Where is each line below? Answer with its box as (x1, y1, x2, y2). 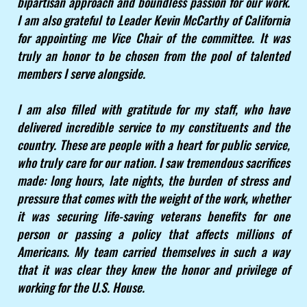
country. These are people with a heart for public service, (17, 136, 290, 154)
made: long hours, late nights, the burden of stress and (17, 171, 290, 190)
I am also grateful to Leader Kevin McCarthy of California (17, 11, 290, 29)
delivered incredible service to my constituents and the (17, 118, 290, 136)
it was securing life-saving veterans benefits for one (17, 207, 290, 225)
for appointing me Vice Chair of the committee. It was (17, 29, 290, 47)
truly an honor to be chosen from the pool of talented (17, 47, 290, 65)
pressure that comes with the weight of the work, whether (17, 189, 290, 208)
